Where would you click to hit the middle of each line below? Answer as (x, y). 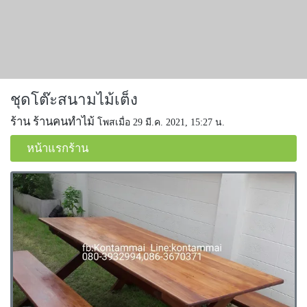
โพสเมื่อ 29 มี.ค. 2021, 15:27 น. (161, 122)
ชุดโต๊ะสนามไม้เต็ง (74, 99)
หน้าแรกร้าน (58, 148)
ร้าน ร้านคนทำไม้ (52, 122)
